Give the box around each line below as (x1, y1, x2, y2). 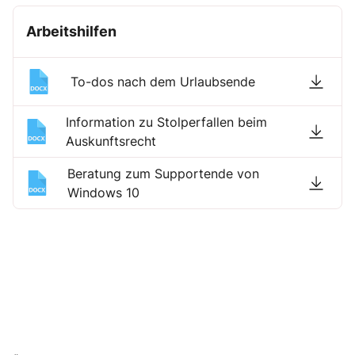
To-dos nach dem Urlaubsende (71, 73, 255, 90)
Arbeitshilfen (26, 22, 116, 40)
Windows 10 (67, 184, 140, 200)
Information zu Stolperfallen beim (65, 113, 267, 130)
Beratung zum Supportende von (67, 165, 260, 181)
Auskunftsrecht (65, 132, 156, 149)
